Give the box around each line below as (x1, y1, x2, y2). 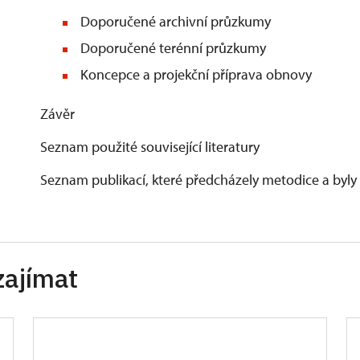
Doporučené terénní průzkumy (77, 39, 266, 57)
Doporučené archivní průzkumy (77, 12, 271, 31)
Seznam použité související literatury (37, 137, 260, 156)
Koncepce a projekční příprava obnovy (77, 65, 312, 84)
